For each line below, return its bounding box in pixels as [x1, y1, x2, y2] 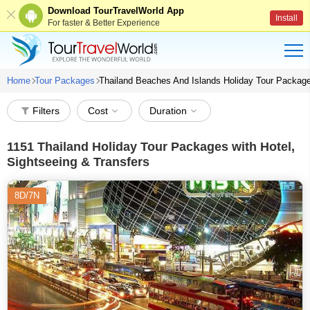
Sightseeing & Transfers [7, 155, 149, 169]
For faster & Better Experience [48, 17, 160, 28]
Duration [149, 105, 187, 116]
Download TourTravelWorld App [48, 5, 184, 16]
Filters [33, 105, 60, 116]
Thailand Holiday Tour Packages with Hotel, [34, 140, 295, 154]
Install [275, 13, 298, 23]
